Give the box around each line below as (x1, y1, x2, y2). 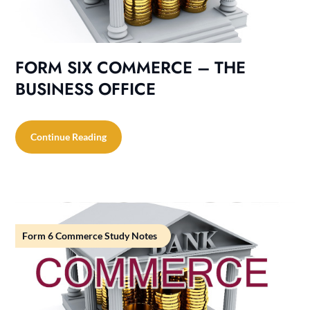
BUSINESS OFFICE (15, 76, 156, 101)
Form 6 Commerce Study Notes (22, 229, 158, 241)
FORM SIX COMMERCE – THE (15, 55, 246, 80)
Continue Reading (30, 130, 107, 143)
